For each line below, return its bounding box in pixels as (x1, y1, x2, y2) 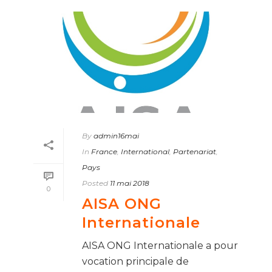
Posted (82, 178, 108, 188)
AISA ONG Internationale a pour (82, 239, 238, 251)
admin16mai (93, 131, 139, 140)
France (91, 146, 117, 156)
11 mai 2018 (110, 178, 149, 188)
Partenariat (173, 146, 216, 156)
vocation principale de (82, 255, 189, 267)
